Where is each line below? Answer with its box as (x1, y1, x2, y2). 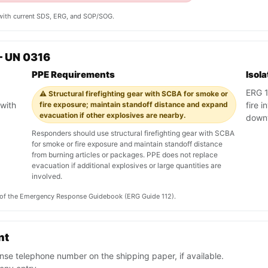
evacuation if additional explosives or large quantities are (32, 161, 221, 170)
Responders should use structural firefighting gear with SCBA (32, 129, 234, 138)
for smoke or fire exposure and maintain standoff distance (32, 139, 223, 149)
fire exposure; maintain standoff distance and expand (39, 100, 228, 109)
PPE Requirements (32, 69, 115, 81)
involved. (32, 172, 62, 181)
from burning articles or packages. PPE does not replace (32, 150, 218, 160)
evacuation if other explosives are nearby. (39, 111, 186, 120)
